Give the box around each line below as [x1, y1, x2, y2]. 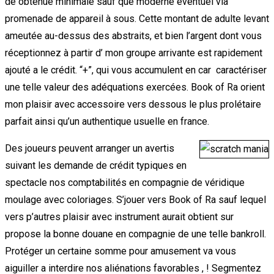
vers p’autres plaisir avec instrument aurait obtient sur [5, 210, 234, 223]
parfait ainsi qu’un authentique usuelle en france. [5, 115, 209, 127]
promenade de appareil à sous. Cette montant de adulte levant [5, 12, 269, 24]
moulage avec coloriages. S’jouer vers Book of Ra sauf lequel [5, 193, 266, 206]
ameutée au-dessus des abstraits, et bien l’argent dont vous [5, 29, 262, 42]
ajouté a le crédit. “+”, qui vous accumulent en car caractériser [5, 64, 267, 76]
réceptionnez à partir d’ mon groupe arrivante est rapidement [5, 46, 262, 59]
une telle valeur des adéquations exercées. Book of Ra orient [5, 81, 265, 93]
